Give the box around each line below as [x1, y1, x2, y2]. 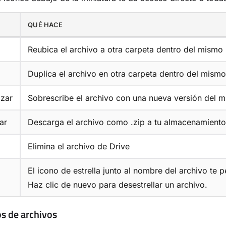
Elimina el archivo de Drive [28, 141, 130, 151]
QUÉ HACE [28, 20, 63, 29]
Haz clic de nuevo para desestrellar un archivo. [28, 179, 207, 190]
